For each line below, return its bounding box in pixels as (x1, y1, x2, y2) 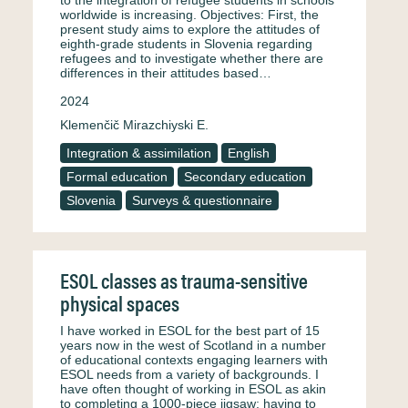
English (228, 146, 270, 160)
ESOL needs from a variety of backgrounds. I (60, 367, 319, 382)
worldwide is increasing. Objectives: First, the (60, 7, 319, 22)
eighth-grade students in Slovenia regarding (60, 36, 312, 51)
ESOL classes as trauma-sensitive (60, 265, 308, 295)
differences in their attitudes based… (60, 66, 271, 80)
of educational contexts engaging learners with (60, 352, 328, 367)
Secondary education (184, 169, 306, 184)
